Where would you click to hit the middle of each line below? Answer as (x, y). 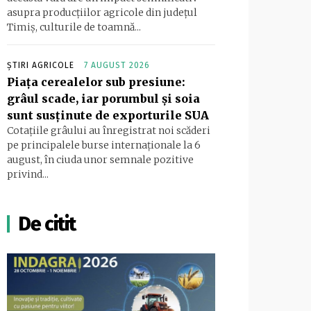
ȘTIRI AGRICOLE (41, 66)
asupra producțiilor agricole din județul (102, 13)
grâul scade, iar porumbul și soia (103, 99)
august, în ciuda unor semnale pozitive (100, 160)
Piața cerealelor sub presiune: (96, 82)
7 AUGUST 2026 (117, 66)
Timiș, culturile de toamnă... (74, 27)
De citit (47, 224)
